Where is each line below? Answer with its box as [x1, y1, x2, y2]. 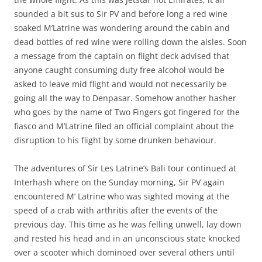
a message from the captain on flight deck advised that [14, 50, 229, 62]
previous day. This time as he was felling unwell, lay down [14, 219, 242, 230]
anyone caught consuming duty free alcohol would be [14, 64, 225, 76]
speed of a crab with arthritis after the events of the [14, 205, 218, 216]
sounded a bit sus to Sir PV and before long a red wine [14, 8, 227, 20]
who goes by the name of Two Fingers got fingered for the [14, 106, 240, 118]
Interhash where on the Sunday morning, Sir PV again [14, 177, 225, 188]
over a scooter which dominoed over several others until [14, 247, 235, 258]
